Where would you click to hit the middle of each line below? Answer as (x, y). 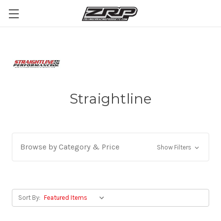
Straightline (110, 99)
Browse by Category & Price (70, 147)
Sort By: (29, 198)
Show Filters (175, 147)
